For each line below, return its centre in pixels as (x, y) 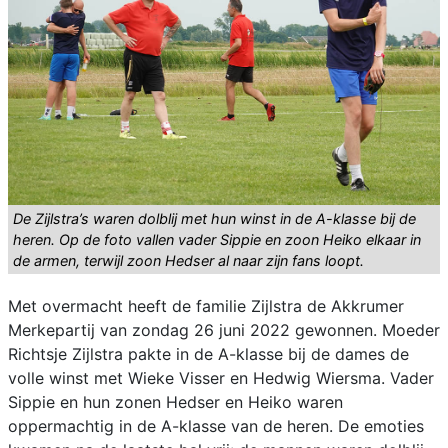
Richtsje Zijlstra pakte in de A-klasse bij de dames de (208, 354)
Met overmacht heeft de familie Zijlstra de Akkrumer (206, 306)
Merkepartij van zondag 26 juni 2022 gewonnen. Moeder (224, 330)
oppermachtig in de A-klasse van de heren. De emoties (216, 426)
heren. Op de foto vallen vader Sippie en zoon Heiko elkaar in (217, 240)
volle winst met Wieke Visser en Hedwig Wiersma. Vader (221, 378)
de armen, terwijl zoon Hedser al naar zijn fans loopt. (188, 261)
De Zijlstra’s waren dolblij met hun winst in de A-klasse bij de (214, 219)
